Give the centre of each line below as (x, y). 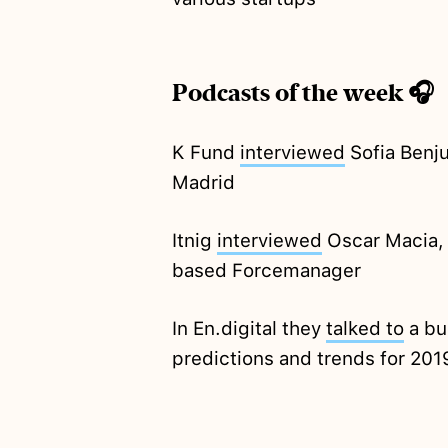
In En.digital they (248, 329)
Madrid (203, 183)
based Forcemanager (266, 271)
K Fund (205, 153)
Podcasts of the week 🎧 (302, 93)
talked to (364, 329)
